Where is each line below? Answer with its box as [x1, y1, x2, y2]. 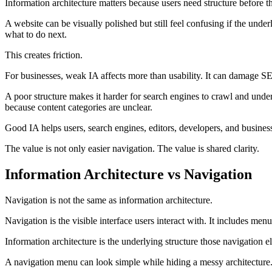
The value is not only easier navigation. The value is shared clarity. [5, 143, 259, 154]
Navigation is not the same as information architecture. [5, 194, 212, 205]
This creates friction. [5, 49, 83, 60]
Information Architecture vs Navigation [5, 166, 252, 182]
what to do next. [5, 29, 67, 39]
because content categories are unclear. [5, 101, 152, 112]
